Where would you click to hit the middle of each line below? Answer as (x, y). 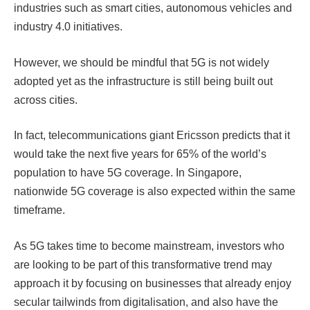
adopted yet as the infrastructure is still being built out (143, 81)
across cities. (47, 100)
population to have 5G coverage (92, 173)
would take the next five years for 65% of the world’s (140, 154)
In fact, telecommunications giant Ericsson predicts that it (152, 136)
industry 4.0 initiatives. (70, 27)
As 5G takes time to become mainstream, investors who (149, 246)
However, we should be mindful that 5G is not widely (142, 62)
